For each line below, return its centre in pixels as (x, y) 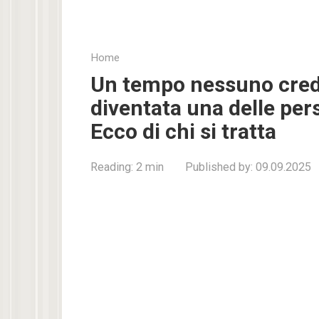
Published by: (219, 167)
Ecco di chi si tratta (183, 131)
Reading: (112, 167)
